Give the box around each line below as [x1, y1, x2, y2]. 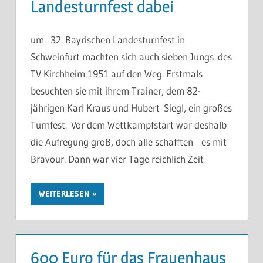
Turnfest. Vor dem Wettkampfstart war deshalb [31, 119, 227, 131]
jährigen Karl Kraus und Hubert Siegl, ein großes [31, 102, 232, 114]
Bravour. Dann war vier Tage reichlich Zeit [31, 153, 204, 166]
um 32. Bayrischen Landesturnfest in [31, 33, 185, 46]
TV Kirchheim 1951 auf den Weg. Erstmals [31, 68, 203, 80]
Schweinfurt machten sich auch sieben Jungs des [31, 50, 232, 63]
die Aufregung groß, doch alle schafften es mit [31, 136, 227, 149]
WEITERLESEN [39, 188, 90, 199]
